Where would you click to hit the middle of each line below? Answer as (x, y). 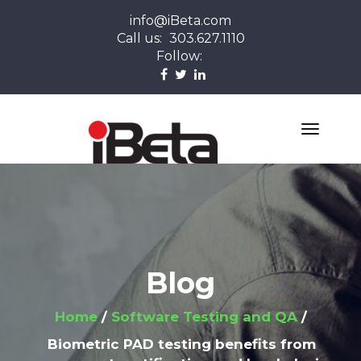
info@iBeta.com (180, 21)
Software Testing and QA (204, 317)
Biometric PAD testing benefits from (182, 344)
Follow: (179, 56)
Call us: (141, 38)
